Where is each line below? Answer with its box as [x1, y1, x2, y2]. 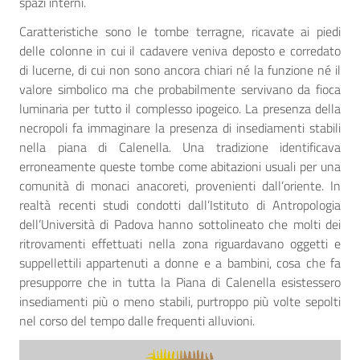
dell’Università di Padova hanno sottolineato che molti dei [19, 214, 341, 234]
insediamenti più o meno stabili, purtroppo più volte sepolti [19, 291, 341, 311]
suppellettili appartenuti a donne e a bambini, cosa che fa [19, 252, 341, 272]
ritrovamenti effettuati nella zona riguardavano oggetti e [19, 233, 341, 253]
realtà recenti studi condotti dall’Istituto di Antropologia [19, 194, 341, 215]
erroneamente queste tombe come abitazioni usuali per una [19, 156, 341, 176]
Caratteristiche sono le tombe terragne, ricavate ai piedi [19, 21, 341, 41]
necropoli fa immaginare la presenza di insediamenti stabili [19, 117, 341, 137]
